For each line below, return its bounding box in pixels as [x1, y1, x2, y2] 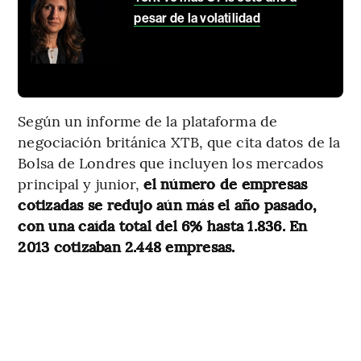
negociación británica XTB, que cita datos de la [18, 131, 341, 151]
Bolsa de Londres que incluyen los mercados [18, 151, 324, 172]
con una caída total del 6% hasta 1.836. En [18, 214, 308, 235]
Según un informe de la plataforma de [18, 110, 277, 131]
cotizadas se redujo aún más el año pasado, [18, 193, 317, 214]
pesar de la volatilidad [134, 10, 260, 26]
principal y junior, [18, 172, 144, 193]
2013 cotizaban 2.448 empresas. [18, 235, 235, 256]
